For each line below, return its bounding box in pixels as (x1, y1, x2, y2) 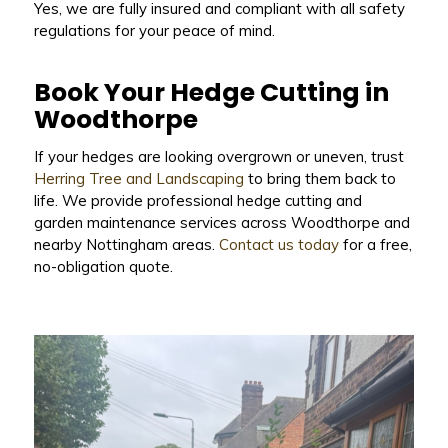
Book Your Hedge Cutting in (33, 75, 389, 110)
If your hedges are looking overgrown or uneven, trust (33, 146, 404, 166)
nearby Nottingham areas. (33, 234, 219, 254)
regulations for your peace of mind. (33, 20, 275, 40)
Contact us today (218, 234, 339, 254)
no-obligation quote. (33, 256, 173, 276)
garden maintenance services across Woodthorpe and (33, 212, 410, 232)
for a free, (338, 234, 412, 254)
